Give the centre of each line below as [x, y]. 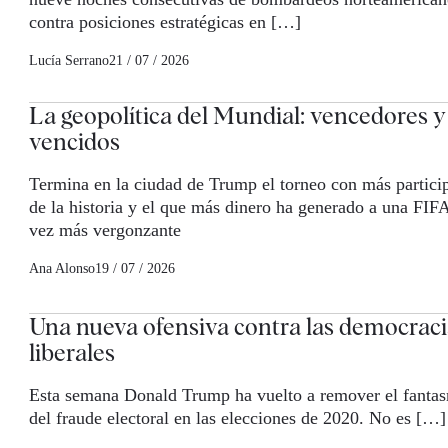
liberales [72, 353]
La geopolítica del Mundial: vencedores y [237, 116]
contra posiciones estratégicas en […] [165, 22]
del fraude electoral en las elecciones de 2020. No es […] [237, 418]
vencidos [74, 142]
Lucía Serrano [69, 61]
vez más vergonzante [105, 230]
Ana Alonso [62, 269]
